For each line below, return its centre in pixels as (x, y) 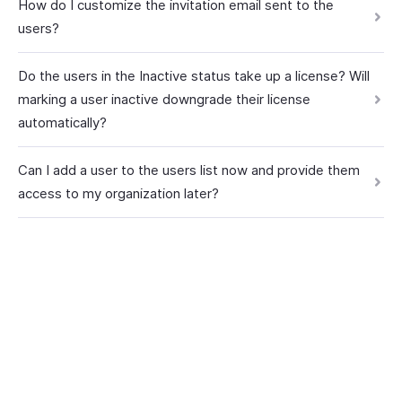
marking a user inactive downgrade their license (164, 99)
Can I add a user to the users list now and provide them (189, 170)
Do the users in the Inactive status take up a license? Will (194, 76)
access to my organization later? (118, 193)
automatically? (62, 122)
